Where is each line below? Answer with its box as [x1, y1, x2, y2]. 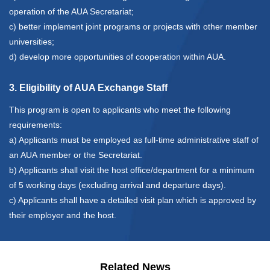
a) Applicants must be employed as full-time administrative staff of [9, 135, 259, 145]
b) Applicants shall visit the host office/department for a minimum [9, 165, 254, 175]
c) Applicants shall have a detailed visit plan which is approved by [9, 195, 256, 206]
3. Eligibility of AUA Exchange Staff [9, 83, 168, 93]
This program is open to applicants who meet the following [9, 105, 231, 115]
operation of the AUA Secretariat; [9, 7, 134, 17]
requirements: [9, 120, 62, 130]
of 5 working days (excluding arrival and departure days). [9, 180, 226, 190]
